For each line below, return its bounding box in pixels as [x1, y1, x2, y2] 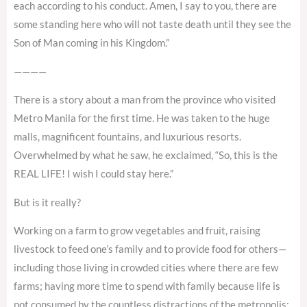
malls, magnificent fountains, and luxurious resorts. [14, 131, 241, 143]
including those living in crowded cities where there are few [14, 262, 278, 274]
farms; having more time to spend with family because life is [14, 280, 280, 293]
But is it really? [14, 196, 81, 208]
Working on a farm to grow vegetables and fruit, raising [14, 225, 260, 237]
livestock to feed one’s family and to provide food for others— [14, 243, 286, 256]
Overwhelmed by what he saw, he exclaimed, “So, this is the [14, 149, 278, 162]
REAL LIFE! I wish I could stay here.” [14, 168, 173, 180]
